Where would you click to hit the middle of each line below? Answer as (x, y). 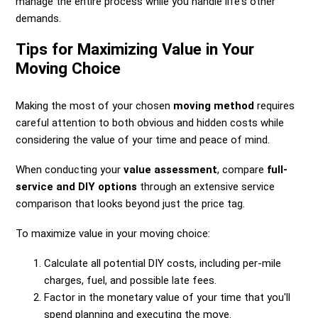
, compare (242, 170)
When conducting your (70, 170)
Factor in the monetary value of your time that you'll (168, 298)
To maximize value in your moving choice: (113, 234)
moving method (214, 106)
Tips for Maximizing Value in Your (135, 49)
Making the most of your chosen (95, 106)
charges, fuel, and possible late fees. (131, 281)
